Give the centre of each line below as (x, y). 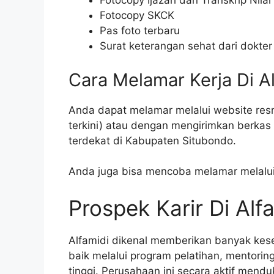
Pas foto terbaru (140, 31)
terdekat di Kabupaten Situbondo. (152, 140)
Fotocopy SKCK (137, 16)
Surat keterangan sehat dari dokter (186, 46)
